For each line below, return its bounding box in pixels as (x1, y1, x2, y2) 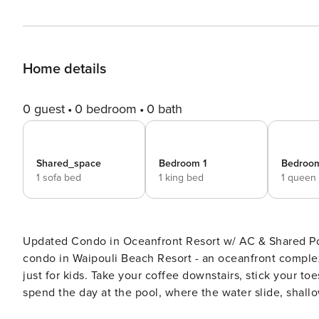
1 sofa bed (36, 172, 81, 184)
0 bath (147, 101, 182, 117)
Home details (23, 61, 106, 78)
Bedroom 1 (159, 157, 206, 169)
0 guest (23, 101, 65, 117)
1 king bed (159, 172, 204, 184)
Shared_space (36, 157, 101, 169)
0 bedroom (75, 101, 137, 117)
